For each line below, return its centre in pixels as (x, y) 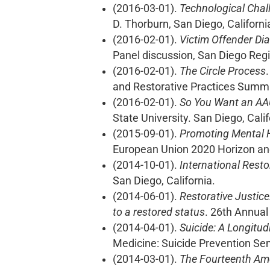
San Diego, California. (164, 181)
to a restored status (159, 212)
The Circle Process (223, 71)
